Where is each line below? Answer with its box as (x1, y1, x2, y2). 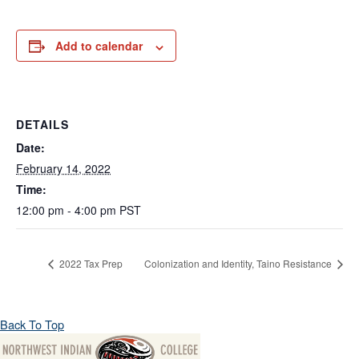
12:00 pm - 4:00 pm (16, 202, 119, 219)
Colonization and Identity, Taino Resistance (144, 256, 334, 271)
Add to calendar (55, 38, 143, 54)
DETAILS (16, 116, 69, 133)
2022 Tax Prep (57, 256, 123, 271)
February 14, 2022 (16, 160, 111, 177)
